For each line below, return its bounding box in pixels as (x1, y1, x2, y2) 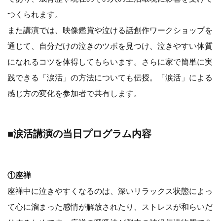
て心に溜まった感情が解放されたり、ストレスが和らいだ (7, 202, 213, 211)
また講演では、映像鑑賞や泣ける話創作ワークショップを (7, 25, 213, 35)
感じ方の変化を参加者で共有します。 (7, 88, 142, 98)
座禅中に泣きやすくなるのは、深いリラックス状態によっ (7, 186, 213, 195)
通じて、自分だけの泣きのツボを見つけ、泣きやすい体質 (7, 41, 213, 50)
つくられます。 (7, 9, 63, 19)
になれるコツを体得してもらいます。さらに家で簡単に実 (7, 57, 213, 66)
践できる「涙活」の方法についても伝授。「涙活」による (7, 73, 213, 82)
